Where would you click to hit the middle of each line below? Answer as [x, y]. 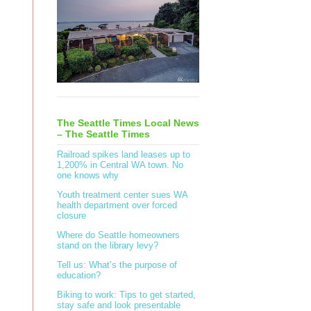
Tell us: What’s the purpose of [117, 265]
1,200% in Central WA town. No [120, 165]
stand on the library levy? [108, 246]
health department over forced [117, 205]
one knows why [88, 176]
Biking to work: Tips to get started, [126, 295]
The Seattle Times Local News [128, 123]
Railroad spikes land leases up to [124, 155]
